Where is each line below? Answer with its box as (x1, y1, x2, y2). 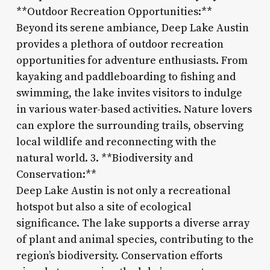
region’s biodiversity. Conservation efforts (16, 248, 222, 263)
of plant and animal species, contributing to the (16, 232, 254, 246)
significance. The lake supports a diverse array (16, 216, 250, 230)
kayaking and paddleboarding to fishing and (16, 69, 236, 84)
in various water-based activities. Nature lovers (16, 102, 252, 116)
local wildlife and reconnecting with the (16, 134, 216, 149)
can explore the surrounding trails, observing (16, 118, 243, 133)
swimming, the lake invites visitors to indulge (16, 86, 242, 100)
